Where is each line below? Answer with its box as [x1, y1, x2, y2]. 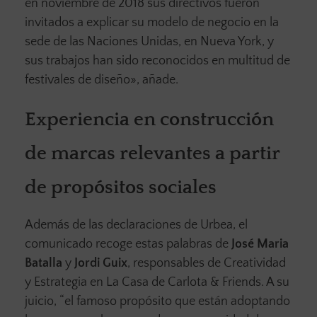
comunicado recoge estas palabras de [25, 236, 231, 251]
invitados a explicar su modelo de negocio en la [25, 15, 279, 30]
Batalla [25, 255, 62, 270]
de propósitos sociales [25, 176, 217, 198]
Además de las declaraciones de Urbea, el [25, 217, 248, 232]
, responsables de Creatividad [127, 255, 286, 270]
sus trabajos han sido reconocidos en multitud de [25, 53, 290, 68]
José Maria [231, 236, 289, 251]
